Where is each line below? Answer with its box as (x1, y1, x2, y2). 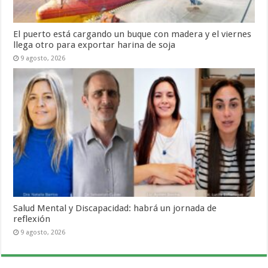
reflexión (13, 213, 51, 224)
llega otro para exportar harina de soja (13, 39, 176, 50)
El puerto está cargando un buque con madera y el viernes (13, 28, 252, 39)
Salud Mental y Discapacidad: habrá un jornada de (13, 202, 217, 214)
